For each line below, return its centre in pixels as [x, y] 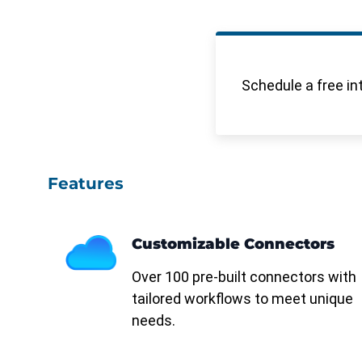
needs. [156, 321]
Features [86, 184]
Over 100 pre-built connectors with [244, 277]
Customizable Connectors [233, 244]
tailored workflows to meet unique [242, 299]
